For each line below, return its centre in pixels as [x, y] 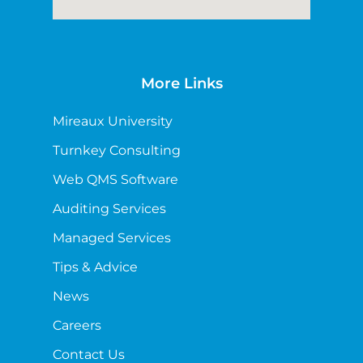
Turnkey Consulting [117, 150]
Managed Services [112, 237]
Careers [77, 325]
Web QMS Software [115, 179]
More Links [181, 83]
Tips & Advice [95, 267]
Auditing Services [109, 208]
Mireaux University [113, 121]
